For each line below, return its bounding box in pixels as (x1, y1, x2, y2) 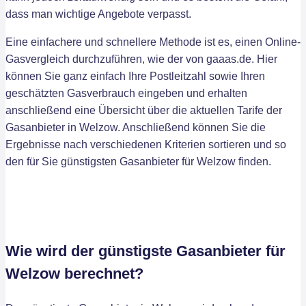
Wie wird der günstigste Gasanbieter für (5, 242, 286, 260)
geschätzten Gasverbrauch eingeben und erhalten (5, 87, 247, 99)
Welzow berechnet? (5, 265, 143, 282)
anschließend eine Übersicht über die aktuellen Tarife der (5, 105, 282, 116)
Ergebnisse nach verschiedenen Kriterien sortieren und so (5, 139, 286, 150)
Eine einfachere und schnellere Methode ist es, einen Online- (5, 36, 301, 48)
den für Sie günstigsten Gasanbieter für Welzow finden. (5, 156, 271, 167)
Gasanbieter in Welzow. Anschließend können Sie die (5, 122, 266, 133)
